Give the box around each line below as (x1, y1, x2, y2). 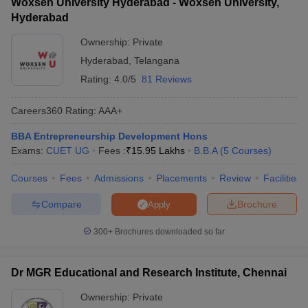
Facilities (263, 173, 301, 184)
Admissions (94, 173, 144, 184)
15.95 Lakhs (131, 145, 185, 156)
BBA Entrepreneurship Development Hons (11, 131, 208, 142)
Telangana (134, 55, 179, 66)
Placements (156, 173, 207, 184)
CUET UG (46, 145, 89, 156)
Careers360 (11, 104, 63, 116)
